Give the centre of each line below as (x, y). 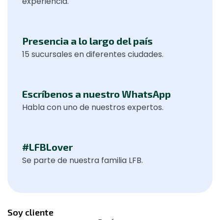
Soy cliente (30, 212)
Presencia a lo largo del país (87, 41)
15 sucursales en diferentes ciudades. (93, 54)
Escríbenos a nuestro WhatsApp (96, 94)
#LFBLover (47, 147)
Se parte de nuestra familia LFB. (82, 160)
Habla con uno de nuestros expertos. (93, 107)
